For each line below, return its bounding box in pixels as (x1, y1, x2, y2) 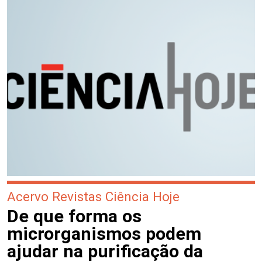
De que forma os (7, 206, 142, 227)
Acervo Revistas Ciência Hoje (7, 189, 180, 205)
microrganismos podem (7, 223, 201, 244)
